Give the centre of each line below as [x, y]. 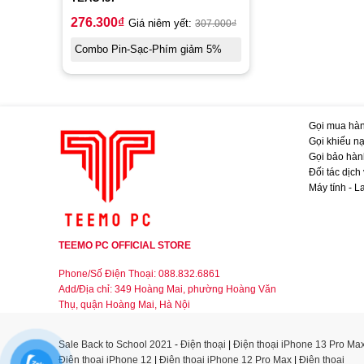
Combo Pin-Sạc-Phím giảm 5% [148, 49]
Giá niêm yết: [162, 23]
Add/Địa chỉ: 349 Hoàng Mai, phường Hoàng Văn [167, 289]
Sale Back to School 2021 [115, 344]
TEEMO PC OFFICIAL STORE [125, 246]
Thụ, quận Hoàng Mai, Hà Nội [124, 304]
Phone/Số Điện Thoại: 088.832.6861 [139, 273]
